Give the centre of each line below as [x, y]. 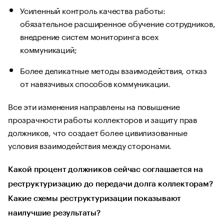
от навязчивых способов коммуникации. [95, 82]
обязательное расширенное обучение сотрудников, [118, 22]
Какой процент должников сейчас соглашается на [105, 169]
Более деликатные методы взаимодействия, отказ [113, 69]
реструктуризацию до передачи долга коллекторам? [110, 184]
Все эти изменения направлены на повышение [94, 105]
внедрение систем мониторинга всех [89, 35]
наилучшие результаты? [54, 213]
